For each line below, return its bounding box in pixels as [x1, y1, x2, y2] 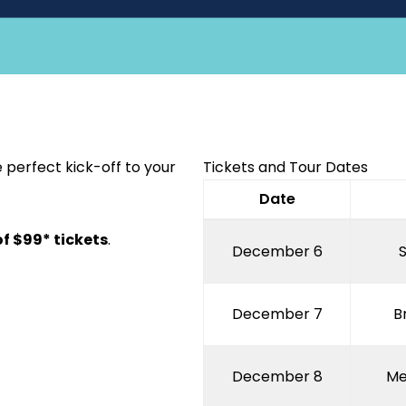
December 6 [231, 241, 323, 263]
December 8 [231, 366, 323, 388]
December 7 [231, 304, 323, 325]
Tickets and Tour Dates [203, 157, 368, 179]
